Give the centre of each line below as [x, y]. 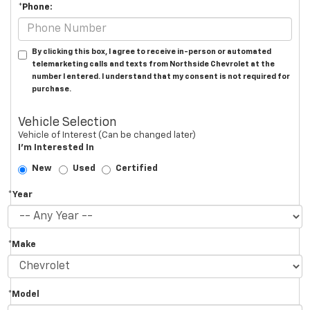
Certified [137, 169]
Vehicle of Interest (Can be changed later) [107, 136]
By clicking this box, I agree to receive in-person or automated [152, 52]
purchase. [52, 89]
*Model [24, 295]
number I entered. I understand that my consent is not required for [161, 77]
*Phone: [35, 8]
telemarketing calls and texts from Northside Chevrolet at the [153, 64]
